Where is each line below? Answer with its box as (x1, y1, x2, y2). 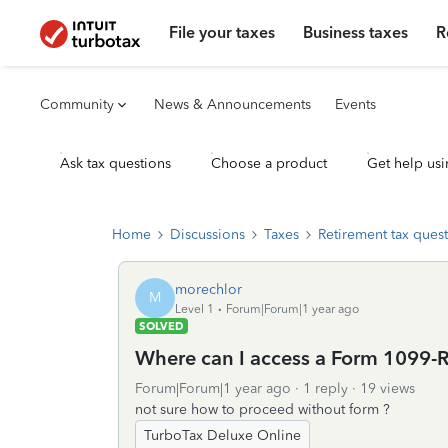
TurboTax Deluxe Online (144, 427, 301, 444)
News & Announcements (154, 96, 311, 113)
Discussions (170, 226, 245, 243)
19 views (360, 380, 415, 397)
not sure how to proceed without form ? (135, 401, 390, 418)
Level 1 (175, 301, 214, 316)
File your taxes (169, 23, 276, 42)
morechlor (175, 280, 242, 298)
